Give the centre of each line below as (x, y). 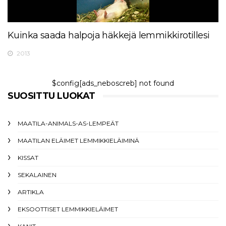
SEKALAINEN (37, 175)
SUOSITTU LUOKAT (51, 96)
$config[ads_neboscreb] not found (113, 83)
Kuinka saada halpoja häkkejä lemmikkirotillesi (109, 35)
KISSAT (28, 157)
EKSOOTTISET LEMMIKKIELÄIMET (68, 209)
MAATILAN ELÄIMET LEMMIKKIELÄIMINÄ (78, 140)
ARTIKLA (31, 192)
